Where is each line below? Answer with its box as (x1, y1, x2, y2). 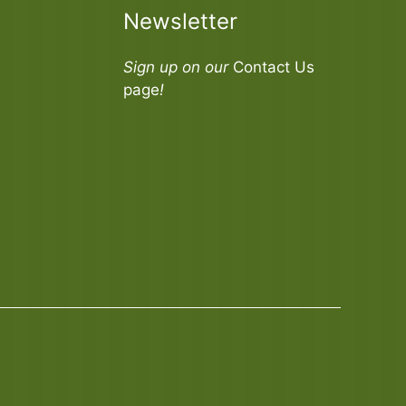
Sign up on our (123, 58, 233, 76)
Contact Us (233, 58, 314, 76)
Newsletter (123, 8, 237, 34)
